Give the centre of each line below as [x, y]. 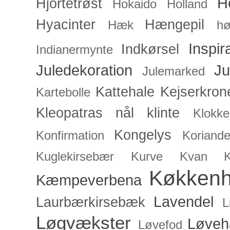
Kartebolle [63, 93]
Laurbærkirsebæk [91, 203]
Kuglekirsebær [75, 157]
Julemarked [173, 72]
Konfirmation [70, 136]
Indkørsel [150, 50]
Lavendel [184, 202]
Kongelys [143, 135]
